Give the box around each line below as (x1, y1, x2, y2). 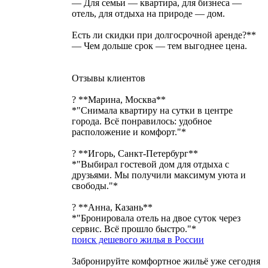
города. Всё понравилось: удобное (72, 115, 212, 126)
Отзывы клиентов (72, 72, 145, 83)
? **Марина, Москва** (72, 94, 166, 105)
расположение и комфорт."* (72, 126, 186, 137)
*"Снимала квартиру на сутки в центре (72, 105, 233, 115)
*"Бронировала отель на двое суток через (72, 212, 240, 223)
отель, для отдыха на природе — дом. (72, 8, 225, 19)
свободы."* (72, 180, 118, 191)
